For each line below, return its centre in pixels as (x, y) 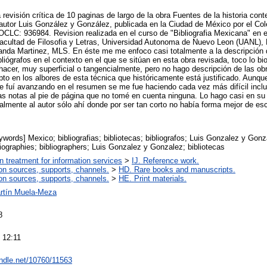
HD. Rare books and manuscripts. (177, 169)
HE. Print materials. (153, 178)
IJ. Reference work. (165, 160)
